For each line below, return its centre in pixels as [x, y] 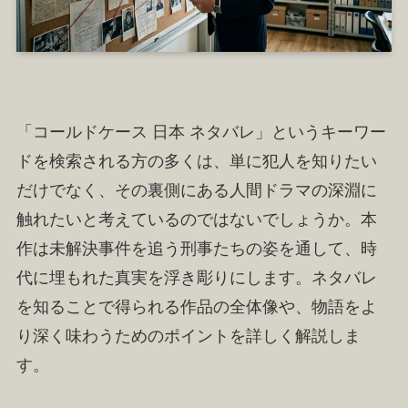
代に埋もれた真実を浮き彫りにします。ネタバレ [196, 277]
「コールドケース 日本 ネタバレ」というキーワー [201, 132]
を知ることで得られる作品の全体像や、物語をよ [196, 306]
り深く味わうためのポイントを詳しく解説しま [188, 336]
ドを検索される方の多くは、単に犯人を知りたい [196, 161]
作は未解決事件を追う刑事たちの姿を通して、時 [196, 248]
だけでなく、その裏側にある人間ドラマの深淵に [196, 190]
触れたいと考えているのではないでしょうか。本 [196, 219]
